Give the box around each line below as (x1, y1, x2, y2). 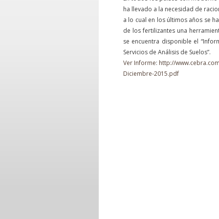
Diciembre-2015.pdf (123, 69, 179, 78)
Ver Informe (123, 59, 156, 67)
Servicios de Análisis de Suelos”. (123, 48, 211, 56)
